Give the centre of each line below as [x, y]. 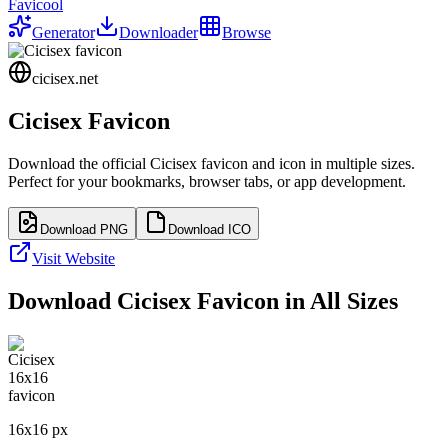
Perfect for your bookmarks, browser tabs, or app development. [207, 181]
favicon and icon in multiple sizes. [306, 163]
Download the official [79, 163]
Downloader [158, 32]
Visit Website [73, 258]
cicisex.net [65, 78]
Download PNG [84, 229]
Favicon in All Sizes [294, 300]
